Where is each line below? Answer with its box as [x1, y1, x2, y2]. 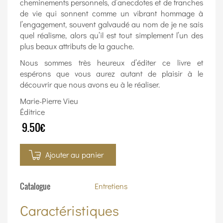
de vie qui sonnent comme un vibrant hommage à [20, 8, 203, 19]
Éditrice [20, 107, 45, 117]
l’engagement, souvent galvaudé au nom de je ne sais [20, 19, 203, 30]
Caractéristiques [20, 201, 119, 220]
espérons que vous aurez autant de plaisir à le [20, 68, 203, 79]
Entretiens [95, 181, 127, 192]
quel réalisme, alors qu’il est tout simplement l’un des [20, 30, 203, 41]
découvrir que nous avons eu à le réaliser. [20, 79, 160, 90]
